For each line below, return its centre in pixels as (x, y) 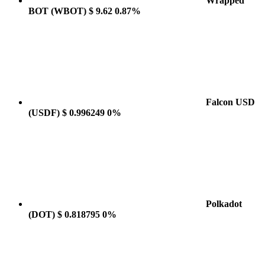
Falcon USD (230, 102)
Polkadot (224, 204)
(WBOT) (69, 11)
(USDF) (44, 113)
